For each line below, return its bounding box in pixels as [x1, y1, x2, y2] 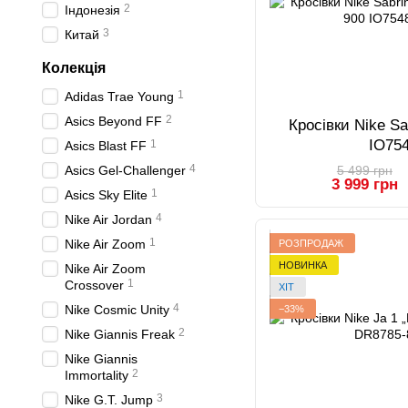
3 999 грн [331, 176, 398, 194]
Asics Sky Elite [65, 188, 148, 202]
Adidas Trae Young [65, 89, 174, 104]
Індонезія [65, 3, 120, 17]
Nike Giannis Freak [65, 327, 175, 342]
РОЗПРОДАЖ [279, 238, 343, 249]
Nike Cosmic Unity [65, 302, 169, 317]
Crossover [65, 278, 124, 292]
